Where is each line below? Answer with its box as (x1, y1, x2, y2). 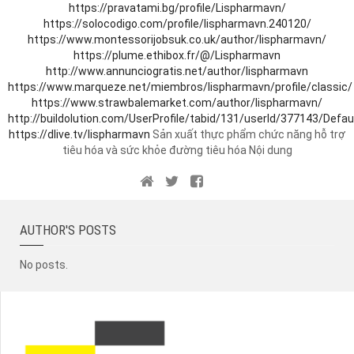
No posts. (20, 258, 68, 271)
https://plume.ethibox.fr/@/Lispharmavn (73, 49, 281, 62)
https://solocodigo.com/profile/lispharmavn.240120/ (43, 17, 311, 30)
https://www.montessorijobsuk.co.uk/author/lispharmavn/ (28, 33, 326, 46)
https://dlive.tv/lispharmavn (9, 128, 150, 141)
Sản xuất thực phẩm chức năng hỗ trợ (150, 128, 345, 141)
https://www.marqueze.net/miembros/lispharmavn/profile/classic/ (8, 81, 352, 93)
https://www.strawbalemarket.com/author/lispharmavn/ (32, 96, 322, 109)
